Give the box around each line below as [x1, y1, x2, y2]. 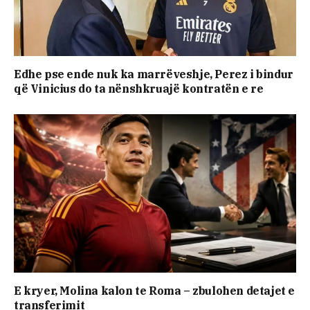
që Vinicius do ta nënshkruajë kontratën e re [14, 82, 264, 96]
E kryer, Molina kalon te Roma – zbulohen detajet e [14, 284, 295, 298]
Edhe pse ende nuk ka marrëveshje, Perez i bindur [14, 67, 293, 82]
